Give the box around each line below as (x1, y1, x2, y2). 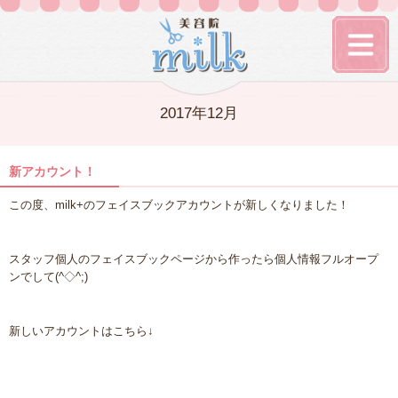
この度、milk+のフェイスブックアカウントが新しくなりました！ (9, 198, 349, 212)
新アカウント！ (9, 164, 96, 179)
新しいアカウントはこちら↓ (9, 323, 154, 338)
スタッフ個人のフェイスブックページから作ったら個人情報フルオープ (9, 251, 378, 266)
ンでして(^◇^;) (9, 269, 88, 283)
